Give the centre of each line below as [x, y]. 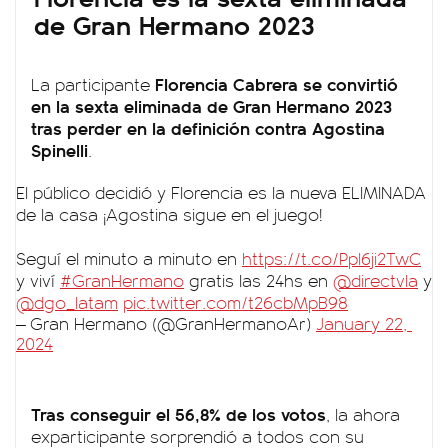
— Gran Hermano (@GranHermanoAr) [166, 323]
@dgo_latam [67, 302]
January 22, [361, 323]
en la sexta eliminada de [132, 105]
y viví [38, 280]
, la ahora [363, 414]
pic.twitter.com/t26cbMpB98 [235, 302]
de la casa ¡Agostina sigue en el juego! [171, 214]
